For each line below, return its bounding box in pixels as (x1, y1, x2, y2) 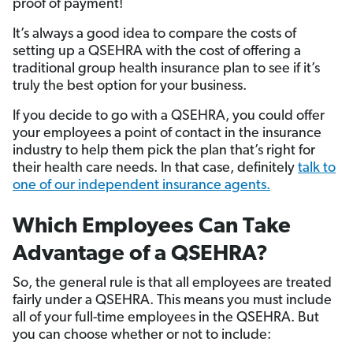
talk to (298, 161, 336, 176)
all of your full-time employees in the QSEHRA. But (13, 310, 319, 326)
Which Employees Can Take (13, 216, 291, 239)
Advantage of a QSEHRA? (13, 243, 268, 266)
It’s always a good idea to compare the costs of (13, 27, 296, 43)
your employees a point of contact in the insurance (13, 126, 321, 142)
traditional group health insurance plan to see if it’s (13, 61, 320, 77)
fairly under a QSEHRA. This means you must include (13, 293, 332, 309)
